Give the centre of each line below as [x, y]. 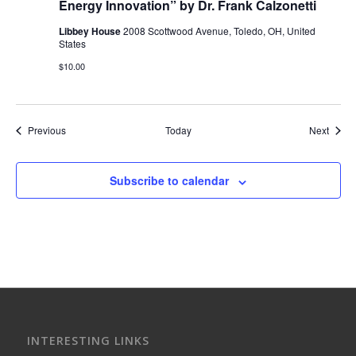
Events [79, 130]
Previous [46, 130]
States [72, 44]
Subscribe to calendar [169, 181]
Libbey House [91, 31]
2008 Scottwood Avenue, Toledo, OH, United [219, 31]
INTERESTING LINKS [88, 340]
